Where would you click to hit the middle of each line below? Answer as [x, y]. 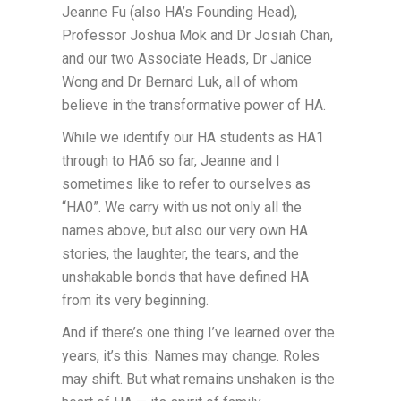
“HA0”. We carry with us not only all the [181, 207]
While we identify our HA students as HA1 [192, 137]
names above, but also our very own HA [184, 230]
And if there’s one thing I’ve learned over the [198, 332]
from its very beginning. [135, 300]
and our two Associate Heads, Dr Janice [186, 58]
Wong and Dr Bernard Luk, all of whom [179, 81]
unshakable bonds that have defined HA [185, 277]
